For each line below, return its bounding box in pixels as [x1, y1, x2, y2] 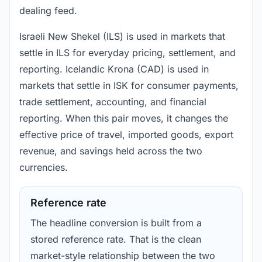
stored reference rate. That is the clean [30, 233, 201, 246]
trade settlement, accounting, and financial [19, 96, 206, 108]
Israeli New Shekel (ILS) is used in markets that [19, 30, 225, 43]
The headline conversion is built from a [30, 217, 202, 229]
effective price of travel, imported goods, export [19, 129, 233, 141]
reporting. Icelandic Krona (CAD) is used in [19, 63, 209, 75]
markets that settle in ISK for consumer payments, [19, 80, 239, 92]
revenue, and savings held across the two [19, 145, 202, 157]
